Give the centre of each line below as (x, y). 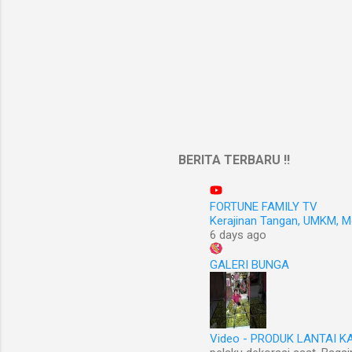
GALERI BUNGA (249, 265)
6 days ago (238, 235)
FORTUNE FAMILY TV (264, 207)
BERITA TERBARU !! (234, 160)
